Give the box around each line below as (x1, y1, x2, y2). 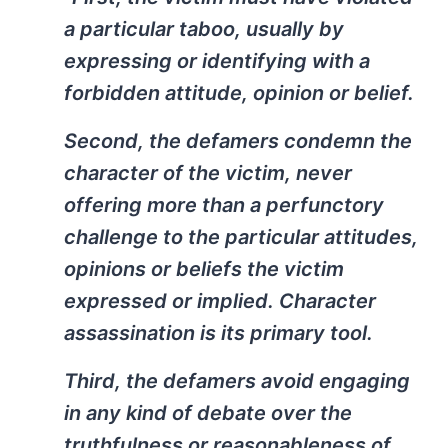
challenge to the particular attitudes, (64, 225, 418, 249)
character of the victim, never (64, 161, 352, 185)
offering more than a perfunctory (64, 193, 384, 217)
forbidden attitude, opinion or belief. (64, 81, 414, 105)
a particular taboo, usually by (64, 17, 344, 41)
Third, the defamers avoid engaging (64, 369, 410, 393)
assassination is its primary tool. (64, 321, 373, 345)
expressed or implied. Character (64, 289, 376, 313)
